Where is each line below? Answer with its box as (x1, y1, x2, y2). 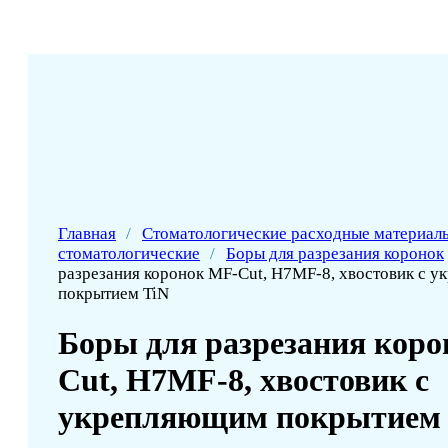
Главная (58, 224, 116, 243)
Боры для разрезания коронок (226, 244, 444, 263)
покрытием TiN (58, 284, 169, 303)
